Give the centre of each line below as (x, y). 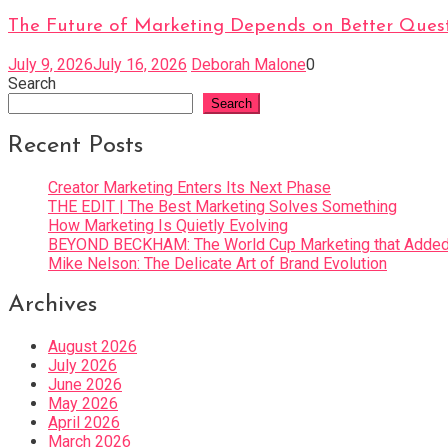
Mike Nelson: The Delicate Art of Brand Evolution (217, 263)
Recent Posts (75, 145)
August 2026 (92, 346)
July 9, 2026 (50, 64)
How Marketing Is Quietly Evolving (168, 225)
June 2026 (85, 384)
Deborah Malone (248, 64)
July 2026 (82, 365)
